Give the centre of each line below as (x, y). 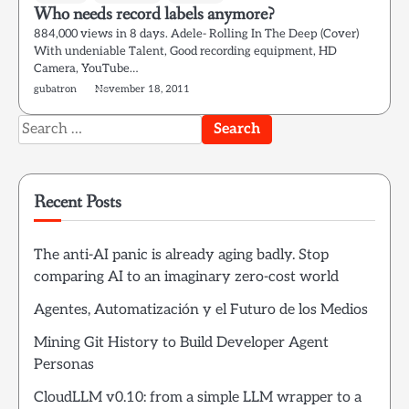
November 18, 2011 (142, 89)
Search (40, 125)
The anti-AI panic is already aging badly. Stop (181, 255)
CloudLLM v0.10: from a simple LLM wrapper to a (198, 398)
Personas (64, 365)
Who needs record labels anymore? (154, 14)
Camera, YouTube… (86, 68)
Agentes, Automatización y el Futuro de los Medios (201, 310)
